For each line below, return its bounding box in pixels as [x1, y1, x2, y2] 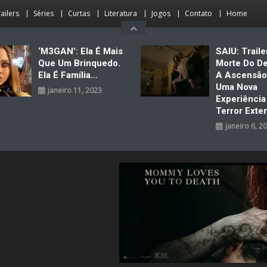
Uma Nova [216, 82, 258, 92]
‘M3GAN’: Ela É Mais [38, 46, 123, 57]
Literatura [104, 8, 137, 18]
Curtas [68, 8, 90, 18]
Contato [185, 8, 212, 18]
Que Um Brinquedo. [38, 58, 121, 69]
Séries [33, 8, 54, 18]
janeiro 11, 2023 [48, 85, 103, 95]
